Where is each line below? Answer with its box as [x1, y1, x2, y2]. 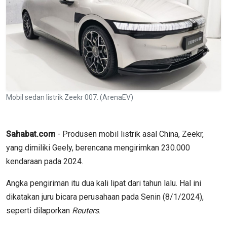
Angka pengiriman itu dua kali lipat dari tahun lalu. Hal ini [6, 178, 201, 188]
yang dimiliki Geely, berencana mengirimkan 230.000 [6, 142, 190, 153]
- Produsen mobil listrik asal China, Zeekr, [55, 129, 204, 139]
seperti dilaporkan [6, 205, 72, 215]
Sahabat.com [6, 129, 55, 139]
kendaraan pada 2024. [6, 156, 85, 166]
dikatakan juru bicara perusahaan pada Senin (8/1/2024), [6, 192, 204, 202]
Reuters [72, 205, 99, 215]
